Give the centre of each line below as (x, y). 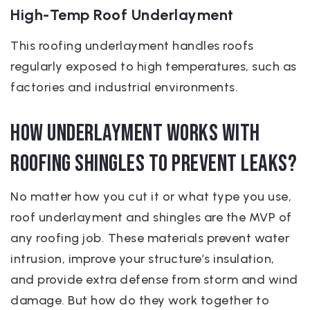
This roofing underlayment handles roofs (132, 46)
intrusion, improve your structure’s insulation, (143, 259)
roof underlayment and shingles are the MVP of (151, 217)
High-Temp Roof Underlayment (122, 15)
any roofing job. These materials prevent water (150, 238)
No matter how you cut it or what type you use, (151, 197)
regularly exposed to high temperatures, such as (154, 66)
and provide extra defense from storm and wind (154, 280)
